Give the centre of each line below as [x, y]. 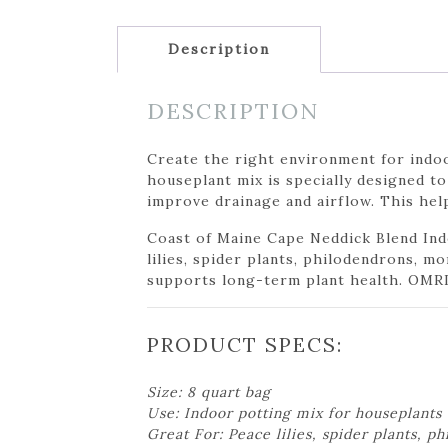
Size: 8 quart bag [209, 391]
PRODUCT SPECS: [245, 344]
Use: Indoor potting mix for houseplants [294, 412]
